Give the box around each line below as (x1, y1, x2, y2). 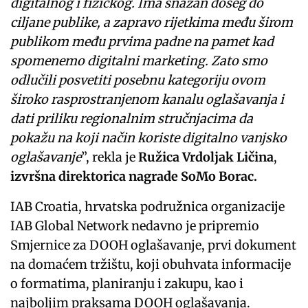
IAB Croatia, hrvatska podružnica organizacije (10, 199, 285, 215)
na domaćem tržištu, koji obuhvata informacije (10, 256, 291, 273)
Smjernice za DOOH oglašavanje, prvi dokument (10, 237, 297, 254)
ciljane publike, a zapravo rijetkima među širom (10, 14, 294, 31)
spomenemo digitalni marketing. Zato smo (10, 53, 268, 69)
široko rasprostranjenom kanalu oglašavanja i (10, 91, 285, 108)
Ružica (138, 149, 183, 166)
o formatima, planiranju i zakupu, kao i (10, 276, 244, 292)
